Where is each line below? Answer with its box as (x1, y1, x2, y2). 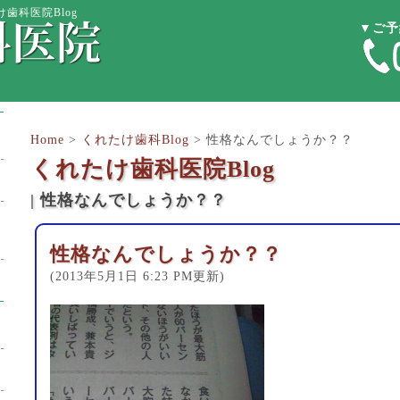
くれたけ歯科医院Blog (30, 156, 275, 182)
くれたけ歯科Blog (81, 133, 189, 146)
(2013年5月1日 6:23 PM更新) (50, 270, 225, 283)
